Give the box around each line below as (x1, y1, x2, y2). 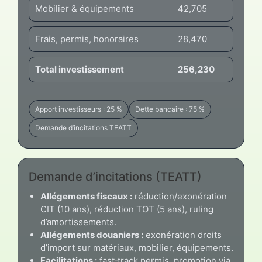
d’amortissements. (40, 216, 116, 228)
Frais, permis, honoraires (35, 33, 139, 45)
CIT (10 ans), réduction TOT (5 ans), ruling (40, 204, 213, 215)
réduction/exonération (132, 191, 227, 202)
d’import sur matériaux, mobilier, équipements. (40, 242, 233, 254)
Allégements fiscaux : (40, 191, 132, 202)
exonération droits (143, 229, 222, 241)
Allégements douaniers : (40, 229, 143, 241)
